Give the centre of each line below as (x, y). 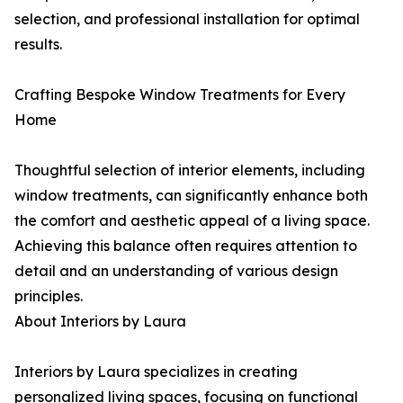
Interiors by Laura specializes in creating (156, 372)
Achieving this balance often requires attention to (186, 246)
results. (38, 45)
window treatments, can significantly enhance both (191, 196)
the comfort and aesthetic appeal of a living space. (192, 221)
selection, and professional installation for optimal (187, 19)
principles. (49, 296)
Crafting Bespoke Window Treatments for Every (180, 95)
